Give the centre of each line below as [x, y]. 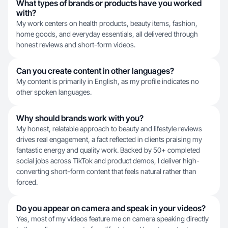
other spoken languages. [54, 92]
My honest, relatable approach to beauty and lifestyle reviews [109, 129]
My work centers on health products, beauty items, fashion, [107, 23]
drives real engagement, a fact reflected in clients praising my [109, 139]
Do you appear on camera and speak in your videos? [111, 208]
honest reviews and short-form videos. [76, 45]
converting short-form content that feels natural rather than [106, 171]
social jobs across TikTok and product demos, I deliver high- [108, 161]
